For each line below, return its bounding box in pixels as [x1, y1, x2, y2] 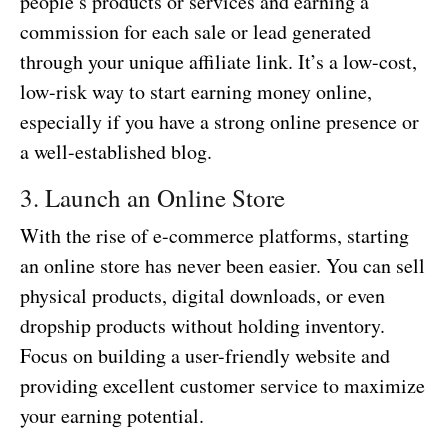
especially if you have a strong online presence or [20, 108, 419, 136]
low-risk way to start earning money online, [20, 78, 372, 106]
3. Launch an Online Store [20, 181, 285, 215]
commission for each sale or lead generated [20, 18, 371, 46]
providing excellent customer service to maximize [20, 372, 425, 400]
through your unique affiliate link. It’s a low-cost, [20, 48, 417, 76]
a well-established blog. [20, 138, 212, 166]
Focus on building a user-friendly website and [20, 342, 390, 370]
